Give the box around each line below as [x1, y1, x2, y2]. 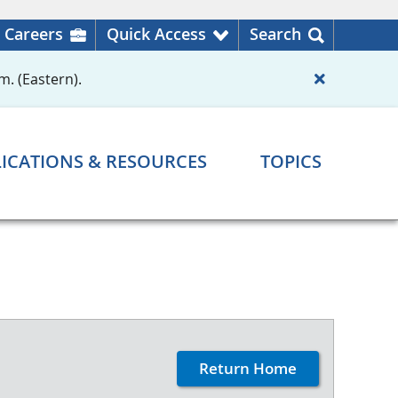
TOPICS [260, 149, 322, 174]
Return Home [199, 358, 297, 379]
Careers [4, 23, 63, 44]
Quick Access [107, 23, 206, 44]
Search [250, 23, 301, 44]
